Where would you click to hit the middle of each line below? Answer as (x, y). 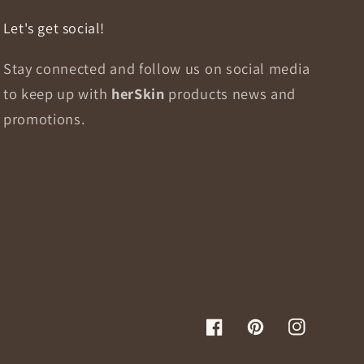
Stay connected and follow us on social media (156, 68)
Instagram (317, 337)
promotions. (44, 118)
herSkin (140, 93)
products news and (232, 93)
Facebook (234, 337)
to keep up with (57, 93)
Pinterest (273, 337)
